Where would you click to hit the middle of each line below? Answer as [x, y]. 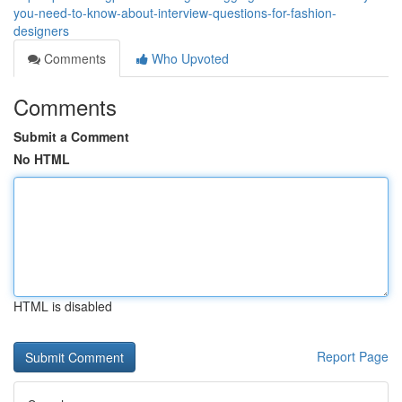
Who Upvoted [188, 58]
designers [41, 31]
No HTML [42, 159]
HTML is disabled [63, 306]
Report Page [353, 356]
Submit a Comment [71, 136]
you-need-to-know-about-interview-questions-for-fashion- [175, 13]
